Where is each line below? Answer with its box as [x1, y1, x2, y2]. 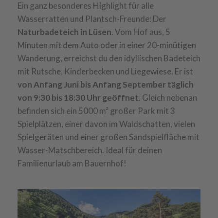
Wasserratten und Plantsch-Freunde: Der [17, 13, 166, 24]
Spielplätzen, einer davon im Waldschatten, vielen [17, 118, 195, 129]
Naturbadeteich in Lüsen [17, 26, 111, 37]
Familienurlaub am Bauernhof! [17, 158, 127, 168]
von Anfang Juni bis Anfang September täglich [17, 79, 194, 90]
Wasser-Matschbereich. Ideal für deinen [17, 145, 162, 155]
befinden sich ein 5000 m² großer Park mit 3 [17, 105, 175, 116]
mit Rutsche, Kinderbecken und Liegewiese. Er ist [17, 66, 193, 76]
